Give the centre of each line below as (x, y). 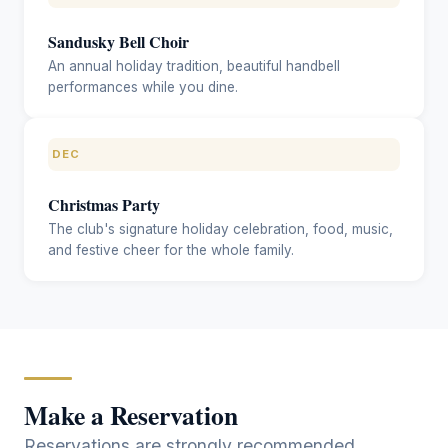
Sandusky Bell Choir (118, 41)
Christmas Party (104, 204)
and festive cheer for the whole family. (171, 249)
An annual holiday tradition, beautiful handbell (194, 65)
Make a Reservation (131, 414)
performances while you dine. (143, 86)
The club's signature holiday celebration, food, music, (220, 228)
